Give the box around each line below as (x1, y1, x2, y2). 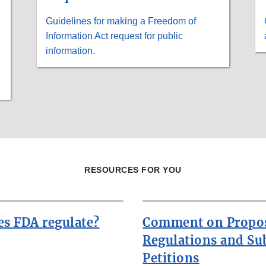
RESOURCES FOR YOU (84, 164, 182, 175)
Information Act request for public (46, 30, 183, 41)
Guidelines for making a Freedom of (46, 15, 197, 26)
